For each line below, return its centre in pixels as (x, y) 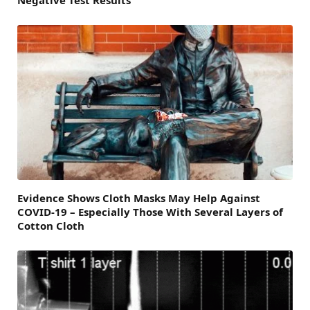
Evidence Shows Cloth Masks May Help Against (139, 198)
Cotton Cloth (51, 225)
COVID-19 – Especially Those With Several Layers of (150, 211)
